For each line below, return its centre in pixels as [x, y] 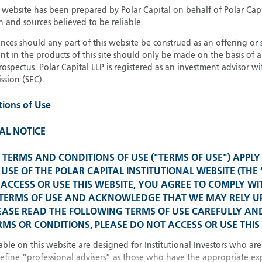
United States [101, 137]
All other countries [113, 170]
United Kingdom [107, 122]
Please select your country [137, 94]
